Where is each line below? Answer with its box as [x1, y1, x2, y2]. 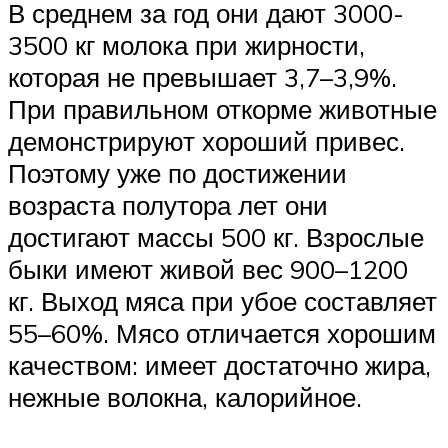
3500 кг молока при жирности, [8, 29, 365, 62]
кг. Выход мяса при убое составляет [8, 285, 437, 318]
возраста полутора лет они [8, 189, 328, 222]
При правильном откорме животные [8, 93, 437, 126]
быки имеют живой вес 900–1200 [8, 253, 408, 286]
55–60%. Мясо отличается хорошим [8, 317, 436, 350]
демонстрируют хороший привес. [8, 125, 405, 158]
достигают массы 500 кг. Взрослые [8, 221, 424, 254]
